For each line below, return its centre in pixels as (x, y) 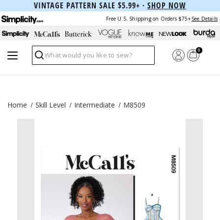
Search (44, 59)
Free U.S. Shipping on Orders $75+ (148, 18)
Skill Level (51, 105)
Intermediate (95, 105)
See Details (204, 18)
